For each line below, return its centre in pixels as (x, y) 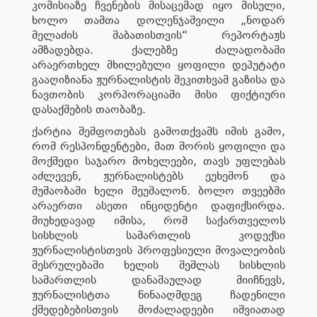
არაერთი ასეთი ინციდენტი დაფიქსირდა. (158, 205)
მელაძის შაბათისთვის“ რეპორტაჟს (158, 35)
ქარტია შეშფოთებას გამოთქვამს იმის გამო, (158, 131)
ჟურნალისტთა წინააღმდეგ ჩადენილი (158, 294)
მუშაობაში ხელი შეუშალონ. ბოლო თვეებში (158, 190)
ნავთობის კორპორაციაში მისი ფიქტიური (158, 94)
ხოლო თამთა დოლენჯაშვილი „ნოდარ (158, 20)
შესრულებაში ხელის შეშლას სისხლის (158, 265)
